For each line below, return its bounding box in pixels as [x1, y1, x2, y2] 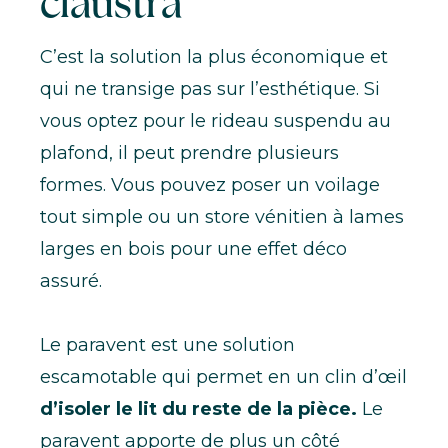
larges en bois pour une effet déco [40, 237, 347, 260]
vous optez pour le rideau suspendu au [40, 109, 391, 132]
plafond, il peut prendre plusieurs [40, 141, 339, 164]
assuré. [40, 269, 102, 292]
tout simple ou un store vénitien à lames [40, 205, 404, 228]
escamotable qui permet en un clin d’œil [40, 365, 407, 388]
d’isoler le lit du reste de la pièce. [40, 397, 362, 420]
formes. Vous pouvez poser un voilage [40, 173, 380, 196]
